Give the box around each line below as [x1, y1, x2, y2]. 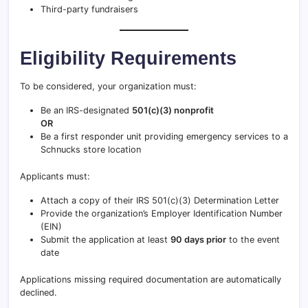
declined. [20, 287, 57, 298]
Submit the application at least [41, 234, 170, 245]
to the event [226, 234, 280, 245]
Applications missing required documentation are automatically [20, 274, 281, 285]
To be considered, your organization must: [20, 81, 197, 91]
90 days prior [170, 234, 226, 245]
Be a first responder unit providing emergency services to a [41, 131, 288, 142]
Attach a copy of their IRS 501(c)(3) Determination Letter [41, 195, 279, 206]
